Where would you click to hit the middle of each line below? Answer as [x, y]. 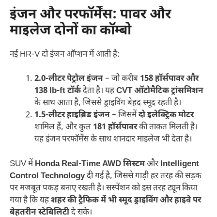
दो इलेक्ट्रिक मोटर [166, 116]
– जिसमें [124, 116]
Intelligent [180, 164]
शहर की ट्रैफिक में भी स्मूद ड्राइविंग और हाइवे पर [126, 200]
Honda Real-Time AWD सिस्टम [90, 164]
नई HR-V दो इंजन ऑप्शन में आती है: [65, 54]
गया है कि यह [30, 200]
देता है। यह [99, 91]
